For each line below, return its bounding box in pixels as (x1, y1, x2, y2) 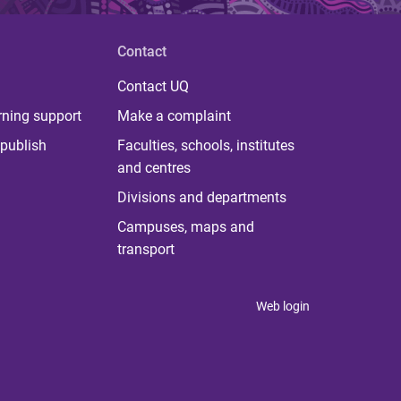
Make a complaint (116, 107, 231, 124)
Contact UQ (116, 77, 189, 95)
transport (116, 240, 175, 258)
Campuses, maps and (116, 218, 254, 235)
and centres (116, 158, 191, 176)
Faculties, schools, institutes (116, 136, 294, 154)
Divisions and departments (116, 188, 286, 206)
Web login (256, 298, 310, 313)
